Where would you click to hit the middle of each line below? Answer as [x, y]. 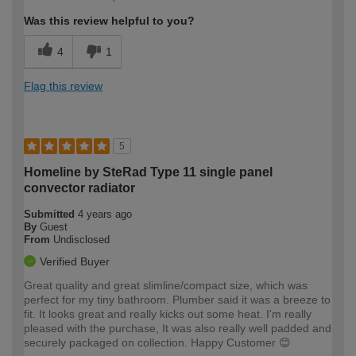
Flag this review [63, 86]
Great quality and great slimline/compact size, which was [166, 286]
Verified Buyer [75, 262]
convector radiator [79, 188]
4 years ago [105, 215]
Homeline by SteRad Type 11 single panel [148, 172]
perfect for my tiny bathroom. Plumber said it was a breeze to [177, 300]
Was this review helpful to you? [109, 21]
